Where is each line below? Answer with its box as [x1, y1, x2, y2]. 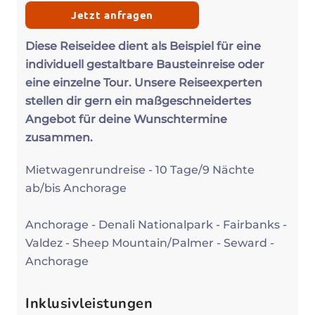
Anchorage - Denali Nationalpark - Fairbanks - [25, 218, 287, 232]
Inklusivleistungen [25, 294, 153, 314]
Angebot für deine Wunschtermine [25, 112, 227, 127]
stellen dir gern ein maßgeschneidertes [25, 94, 251, 108]
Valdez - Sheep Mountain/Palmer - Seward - [25, 236, 274, 250]
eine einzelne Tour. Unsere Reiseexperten [25, 76, 262, 90]
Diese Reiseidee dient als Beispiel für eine [25, 39, 261, 53]
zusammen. [25, 131, 93, 145]
